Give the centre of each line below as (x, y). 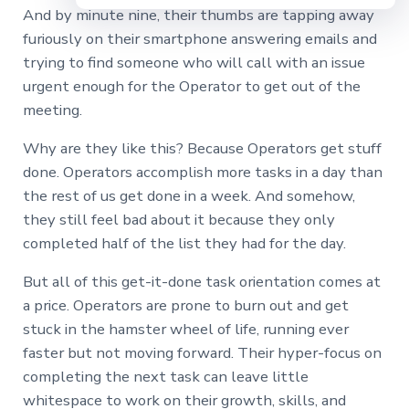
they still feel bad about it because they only (178, 220)
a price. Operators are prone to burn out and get (185, 306)
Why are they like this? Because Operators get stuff (202, 149)
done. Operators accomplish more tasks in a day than (202, 173)
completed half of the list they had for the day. (184, 244)
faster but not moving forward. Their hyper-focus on (202, 353)
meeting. (54, 110)
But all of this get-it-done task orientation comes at (201, 282)
